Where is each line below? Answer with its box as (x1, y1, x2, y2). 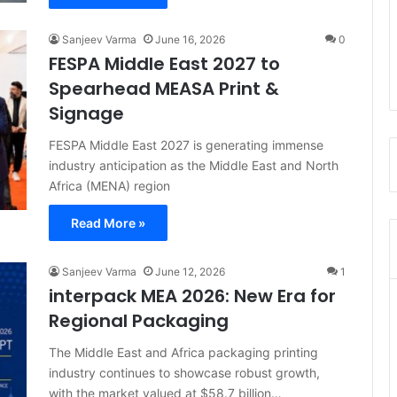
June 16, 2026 (155, 33, 225, 46)
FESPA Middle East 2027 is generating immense (49, 137, 323, 152)
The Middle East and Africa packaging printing (49, 345, 318, 360)
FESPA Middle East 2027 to (49, 51, 280, 76)
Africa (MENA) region (49, 178, 170, 193)
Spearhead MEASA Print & (49, 76, 279, 101)
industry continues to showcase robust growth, (49, 365, 320, 380)
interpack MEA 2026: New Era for (49, 284, 336, 308)
